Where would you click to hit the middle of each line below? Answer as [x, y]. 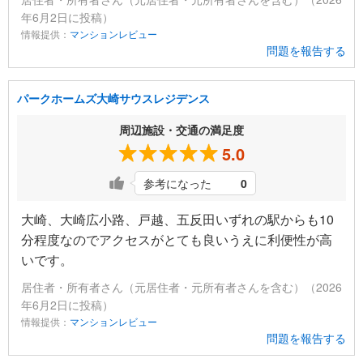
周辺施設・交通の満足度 [181, 130]
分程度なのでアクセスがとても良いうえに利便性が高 [177, 240]
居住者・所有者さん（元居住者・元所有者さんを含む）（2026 [181, 287]
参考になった [177, 184]
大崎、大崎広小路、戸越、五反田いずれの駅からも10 [177, 220]
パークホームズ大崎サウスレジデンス [113, 98]
